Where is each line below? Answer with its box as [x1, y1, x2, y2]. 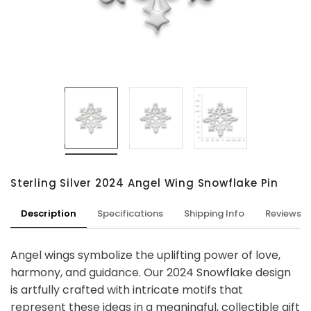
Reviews [265, 206, 301, 220]
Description [21, 206, 76, 220]
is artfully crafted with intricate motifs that [10, 281, 243, 298]
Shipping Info [184, 206, 244, 220]
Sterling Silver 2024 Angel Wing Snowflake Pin [10, 175, 278, 190]
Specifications [97, 206, 163, 220]
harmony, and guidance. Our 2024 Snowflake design [10, 264, 291, 280]
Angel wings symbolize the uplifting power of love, [10, 246, 280, 263]
